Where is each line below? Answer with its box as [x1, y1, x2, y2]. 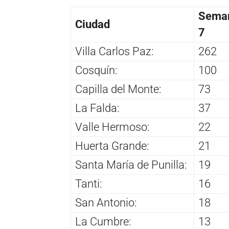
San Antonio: [75, 196, 137, 210]
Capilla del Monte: [75, 83, 162, 96]
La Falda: [75, 102, 120, 115]
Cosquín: [75, 64, 118, 77]
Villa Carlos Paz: [75, 45, 154, 58]
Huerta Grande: [75, 140, 149, 153]
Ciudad [75, 18, 110, 31]
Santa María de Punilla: [75, 158, 187, 172]
